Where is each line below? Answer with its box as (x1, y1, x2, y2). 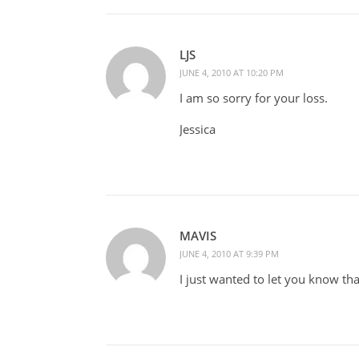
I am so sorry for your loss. (179, 89, 328, 106)
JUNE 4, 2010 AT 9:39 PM (179, 247, 279, 260)
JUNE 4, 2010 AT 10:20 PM (179, 66, 284, 79)
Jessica (179, 120, 216, 137)
